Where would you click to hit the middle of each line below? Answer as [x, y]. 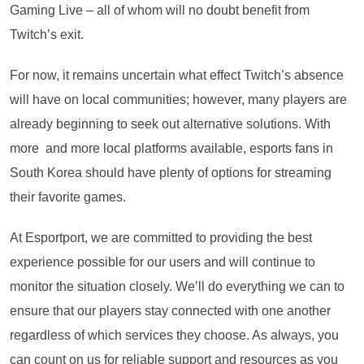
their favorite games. [68, 197]
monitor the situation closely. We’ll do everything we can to [177, 286]
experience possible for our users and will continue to [162, 262]
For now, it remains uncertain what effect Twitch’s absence [177, 75]
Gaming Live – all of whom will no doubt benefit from [160, 10]
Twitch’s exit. [47, 34]
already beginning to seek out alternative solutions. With [170, 123]
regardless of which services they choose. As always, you [174, 335]
